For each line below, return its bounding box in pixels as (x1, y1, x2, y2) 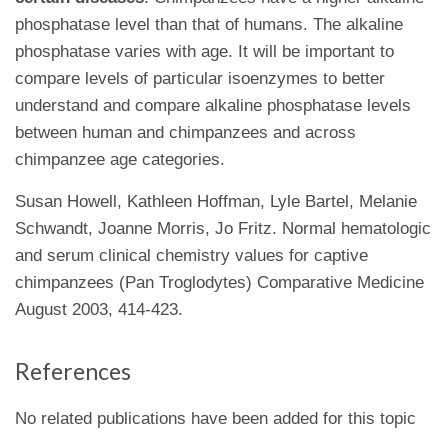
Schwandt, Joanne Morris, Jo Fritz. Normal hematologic (15, 219, 431, 238)
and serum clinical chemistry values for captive (15, 246, 368, 265)
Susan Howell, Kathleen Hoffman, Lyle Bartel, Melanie (15, 192, 417, 211)
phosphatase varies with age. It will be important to (15, 42, 394, 61)
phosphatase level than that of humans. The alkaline (15, 15, 403, 34)
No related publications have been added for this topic (15, 409, 416, 428)
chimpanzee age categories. (15, 150, 225, 169)
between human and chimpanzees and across (15, 123, 356, 142)
